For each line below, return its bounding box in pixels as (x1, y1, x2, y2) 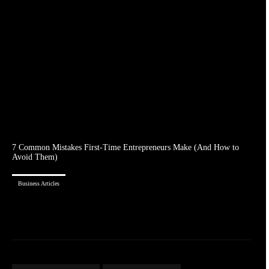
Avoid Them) (12, 152, 58, 162)
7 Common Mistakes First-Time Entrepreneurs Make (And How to (12, 142, 239, 152)
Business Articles (18, 180, 59, 187)
